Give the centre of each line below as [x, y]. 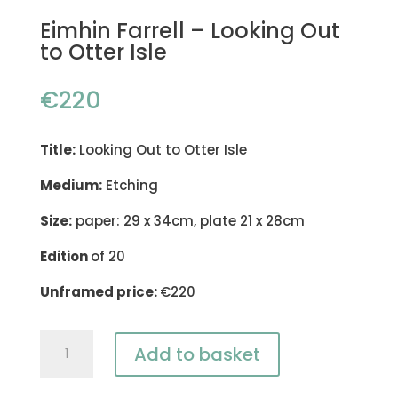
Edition [65, 257]
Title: [57, 150]
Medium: [71, 186]
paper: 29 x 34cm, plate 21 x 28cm [188, 221]
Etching [130, 186]
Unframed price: [99, 292]
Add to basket [197, 354]
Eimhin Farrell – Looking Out [190, 31]
